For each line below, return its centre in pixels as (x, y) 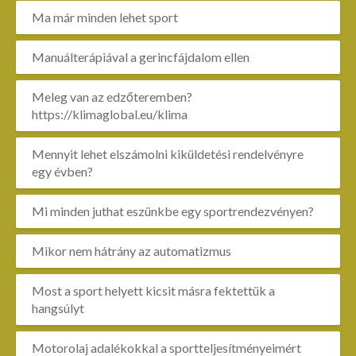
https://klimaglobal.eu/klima (110, 114)
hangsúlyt (58, 308)
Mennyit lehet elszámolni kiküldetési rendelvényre (168, 154)
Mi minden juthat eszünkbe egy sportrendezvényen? (173, 211)
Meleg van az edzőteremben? (112, 97)
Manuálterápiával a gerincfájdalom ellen (141, 57)
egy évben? (62, 171)
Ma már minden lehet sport (105, 17)
